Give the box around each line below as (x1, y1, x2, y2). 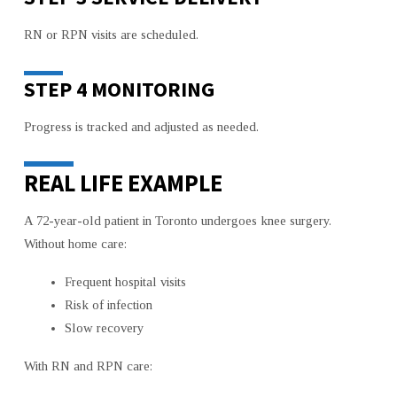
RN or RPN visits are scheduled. (23, 27, 198, 43)
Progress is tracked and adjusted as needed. (23, 119, 259, 134)
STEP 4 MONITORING (23, 76, 214, 103)
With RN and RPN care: (23, 359, 152, 374)
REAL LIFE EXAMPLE (23, 167, 222, 198)
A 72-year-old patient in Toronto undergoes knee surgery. (23, 214, 331, 229)
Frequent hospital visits (64, 275, 186, 290)
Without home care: (23, 237, 127, 252)
